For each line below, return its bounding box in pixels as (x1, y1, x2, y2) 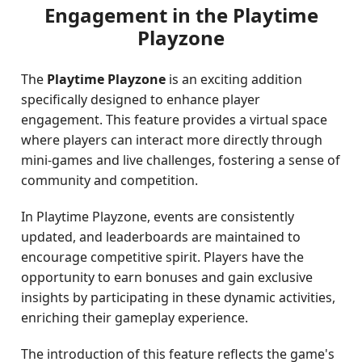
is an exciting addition (166, 70, 303, 88)
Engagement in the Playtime (44, 2, 318, 28)
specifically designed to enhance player (21, 90, 261, 108)
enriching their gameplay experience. (21, 309, 249, 326)
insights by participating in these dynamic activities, (21, 288, 336, 306)
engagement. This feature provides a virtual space (21, 111, 328, 128)
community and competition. (21, 171, 199, 189)
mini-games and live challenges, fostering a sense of (21, 151, 341, 169)
